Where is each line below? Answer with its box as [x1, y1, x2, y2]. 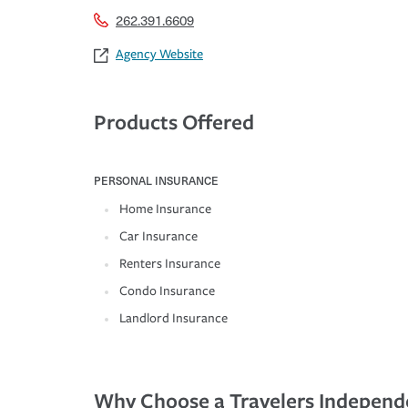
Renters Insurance [119, 256, 220, 272]
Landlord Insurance [119, 311, 228, 327]
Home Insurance [119, 201, 211, 218]
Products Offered [94, 107, 254, 137]
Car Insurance [119, 229, 198, 245]
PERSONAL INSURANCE [94, 172, 219, 189]
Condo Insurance [119, 283, 215, 300]
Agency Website [116, 46, 203, 63]
